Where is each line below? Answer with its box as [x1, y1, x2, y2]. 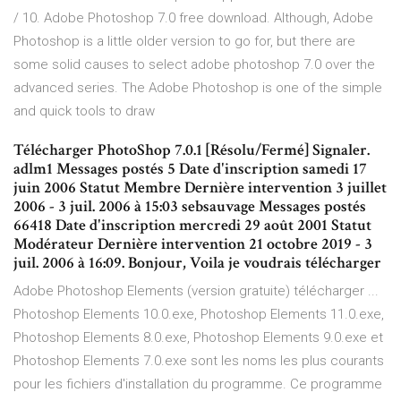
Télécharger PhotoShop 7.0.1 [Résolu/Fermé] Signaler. [13, 140, 370, 161]
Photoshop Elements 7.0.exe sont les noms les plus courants [13, 353, 384, 370]
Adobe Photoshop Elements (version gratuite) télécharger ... [13, 283, 379, 300]
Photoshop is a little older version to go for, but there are [13, 33, 355, 50]
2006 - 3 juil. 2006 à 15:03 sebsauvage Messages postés [13, 196, 366, 218]
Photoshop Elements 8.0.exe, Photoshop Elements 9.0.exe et [13, 329, 383, 346]
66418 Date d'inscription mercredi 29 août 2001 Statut [13, 215, 371, 236]
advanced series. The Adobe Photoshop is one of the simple [13, 80, 382, 97]
